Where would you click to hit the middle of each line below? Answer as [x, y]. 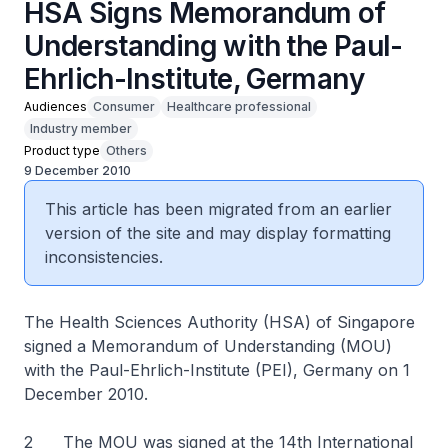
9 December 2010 [77, 170]
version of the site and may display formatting [218, 233]
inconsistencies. [104, 257]
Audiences [55, 106]
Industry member [81, 128]
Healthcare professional [239, 106]
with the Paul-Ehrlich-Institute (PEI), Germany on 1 [217, 370]
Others [126, 150]
